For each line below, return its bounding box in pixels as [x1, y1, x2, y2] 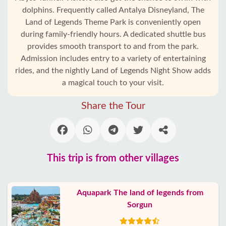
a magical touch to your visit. [62, 79, 164, 87]
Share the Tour [81, 101, 145, 111]
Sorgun [127, 201, 152, 209]
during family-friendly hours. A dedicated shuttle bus [20, 30, 206, 38]
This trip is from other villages [47, 153, 179, 163]
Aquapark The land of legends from [76, 189, 203, 197]
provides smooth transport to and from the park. [27, 42, 199, 50]
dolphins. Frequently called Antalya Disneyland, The [22, 6, 204, 14]
